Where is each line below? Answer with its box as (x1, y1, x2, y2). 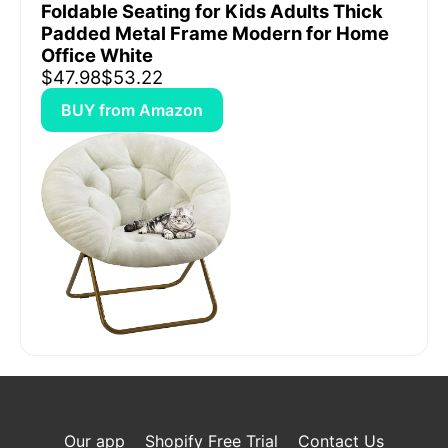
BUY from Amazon (61, 100, 203, 120)
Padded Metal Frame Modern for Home (41, 22, 389, 44)
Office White (41, 44, 153, 66)
